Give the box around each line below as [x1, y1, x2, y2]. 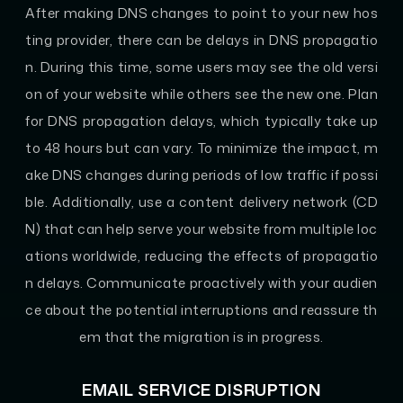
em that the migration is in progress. [79, 327, 324, 346]
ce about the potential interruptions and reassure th [25, 300, 378, 319]
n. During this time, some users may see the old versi [25, 57, 378, 76]
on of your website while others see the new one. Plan [25, 84, 378, 103]
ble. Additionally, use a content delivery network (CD [25, 192, 378, 211]
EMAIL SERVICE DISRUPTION [82, 377, 321, 401]
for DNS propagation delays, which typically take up [25, 111, 378, 130]
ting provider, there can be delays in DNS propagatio [25, 30, 378, 49]
